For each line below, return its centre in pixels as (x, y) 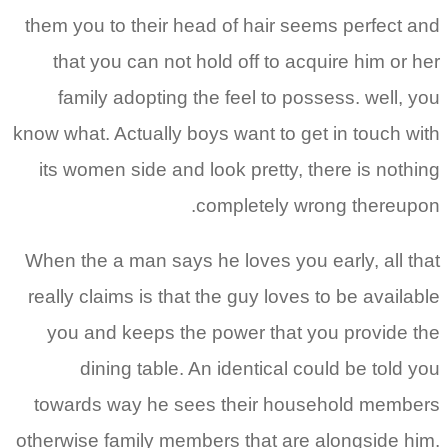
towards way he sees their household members (237, 405)
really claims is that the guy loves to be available (234, 297)
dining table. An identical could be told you (260, 369)
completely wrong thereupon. (318, 206)
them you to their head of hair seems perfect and (232, 26)
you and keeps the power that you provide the (243, 333)
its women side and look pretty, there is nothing (239, 170)
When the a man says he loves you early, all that (232, 261)
